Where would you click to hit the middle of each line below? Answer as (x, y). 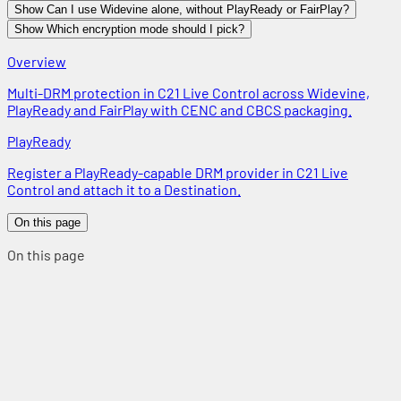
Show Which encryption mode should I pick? (129, 29)
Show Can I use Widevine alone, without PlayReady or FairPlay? (182, 9)
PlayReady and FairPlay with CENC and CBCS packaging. (179, 109)
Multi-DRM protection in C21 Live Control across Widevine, (188, 92)
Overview (37, 61)
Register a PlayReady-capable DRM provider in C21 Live (178, 172)
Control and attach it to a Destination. (124, 189)
